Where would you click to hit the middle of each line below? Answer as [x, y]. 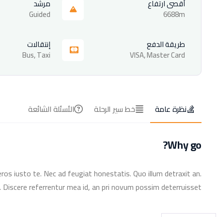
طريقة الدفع [166, 44]
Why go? [185, 145]
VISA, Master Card [157, 55]
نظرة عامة [170, 109]
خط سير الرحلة [115, 109]
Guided [39, 14]
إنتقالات [39, 44]
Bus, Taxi [36, 55]
